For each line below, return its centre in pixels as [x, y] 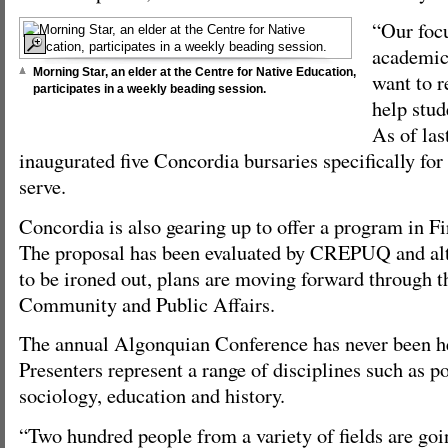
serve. [42, 186]
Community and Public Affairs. [147, 303]
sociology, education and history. [152, 395]
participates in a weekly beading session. [149, 89]
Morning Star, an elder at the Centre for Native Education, [194, 72]
